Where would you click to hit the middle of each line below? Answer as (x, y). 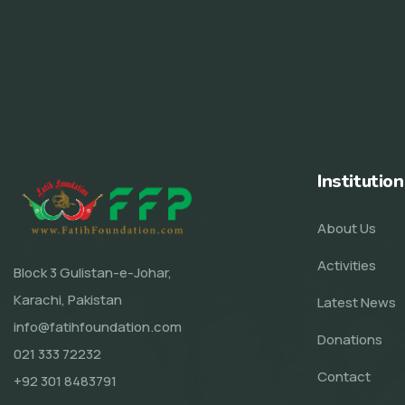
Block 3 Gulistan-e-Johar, (93, 273)
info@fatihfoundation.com (98, 327)
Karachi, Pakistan (68, 300)
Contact (344, 377)
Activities (347, 265)
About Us (347, 228)
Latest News (357, 302)
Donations (350, 339)
